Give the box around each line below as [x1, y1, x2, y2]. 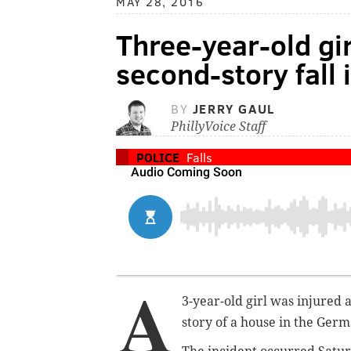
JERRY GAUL [192, 100, 275, 118]
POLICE [136, 149, 179, 166]
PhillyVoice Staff [171, 119, 266, 135]
